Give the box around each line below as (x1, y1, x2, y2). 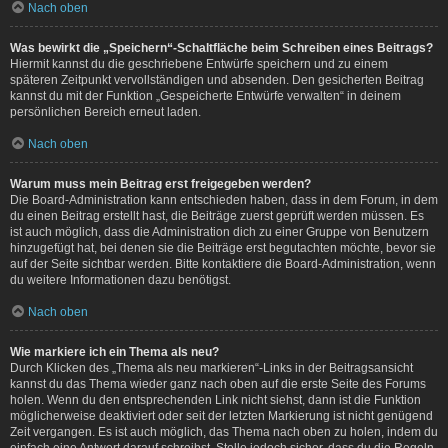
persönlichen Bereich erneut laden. (10, 104, 201, 119)
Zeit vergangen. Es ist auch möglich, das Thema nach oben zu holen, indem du (10, 424, 438, 439)
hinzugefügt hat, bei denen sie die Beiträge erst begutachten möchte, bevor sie (10, 240, 436, 255)
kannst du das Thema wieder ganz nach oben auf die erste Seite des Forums (10, 376, 426, 391)
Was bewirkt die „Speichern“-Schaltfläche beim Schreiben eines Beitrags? (10, 40, 433, 55)
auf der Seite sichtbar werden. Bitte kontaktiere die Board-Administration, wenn (10, 256, 436, 271)
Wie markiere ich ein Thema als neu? (10, 344, 219, 359)
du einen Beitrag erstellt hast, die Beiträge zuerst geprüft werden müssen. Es (10, 208, 424, 223)
